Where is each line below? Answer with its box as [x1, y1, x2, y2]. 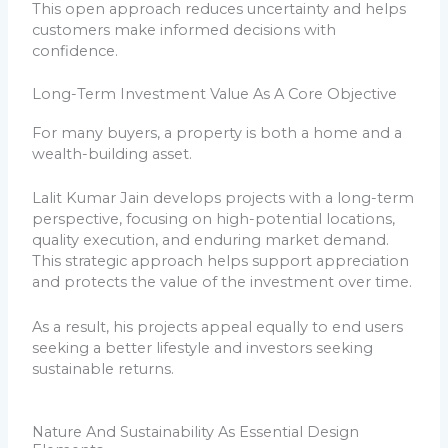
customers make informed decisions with [32, 20, 337, 39]
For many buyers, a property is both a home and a [32, 123, 403, 142]
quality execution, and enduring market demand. [32, 231, 390, 250]
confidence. [32, 41, 119, 60]
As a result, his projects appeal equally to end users [32, 317, 404, 336]
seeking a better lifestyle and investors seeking [32, 338, 374, 357]
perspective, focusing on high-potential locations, [32, 210, 396, 229]
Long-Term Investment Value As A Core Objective [32, 84, 398, 103]
